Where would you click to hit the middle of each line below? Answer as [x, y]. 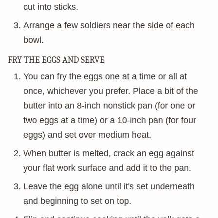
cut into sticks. [51, 7]
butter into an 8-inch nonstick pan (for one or [109, 105]
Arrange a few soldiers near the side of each [109, 25]
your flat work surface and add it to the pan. [107, 168]
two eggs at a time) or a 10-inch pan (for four [110, 120]
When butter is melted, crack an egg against [109, 153]
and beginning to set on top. [79, 201]
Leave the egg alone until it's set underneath [109, 186]
